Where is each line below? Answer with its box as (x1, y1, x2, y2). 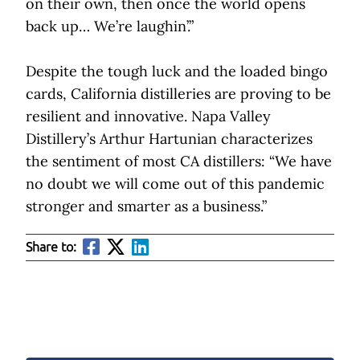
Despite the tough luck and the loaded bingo (26, 62, 328, 81)
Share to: (26, 239, 76, 256)
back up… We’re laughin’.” (26, 17, 194, 36)
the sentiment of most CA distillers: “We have (26, 152, 332, 171)
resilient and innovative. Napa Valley (26, 107, 271, 126)
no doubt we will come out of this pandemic (26, 174, 325, 194)
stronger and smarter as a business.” (26, 197, 267, 216)
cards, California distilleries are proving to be (26, 84, 331, 104)
